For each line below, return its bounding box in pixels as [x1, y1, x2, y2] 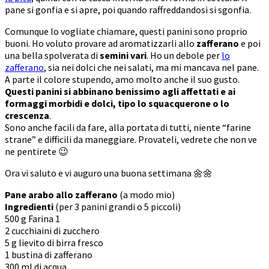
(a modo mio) [118, 188, 175, 201]
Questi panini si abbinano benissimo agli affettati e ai [5, 85, 235, 97]
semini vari [100, 49, 147, 61]
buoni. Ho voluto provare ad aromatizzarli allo [5, 37, 196, 49]
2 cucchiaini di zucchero [5, 224, 100, 237]
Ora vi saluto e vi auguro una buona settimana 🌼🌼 [5, 166, 213, 179]
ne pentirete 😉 [5, 145, 68, 157]
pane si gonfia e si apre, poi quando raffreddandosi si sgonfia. [5, 3, 251, 16]
